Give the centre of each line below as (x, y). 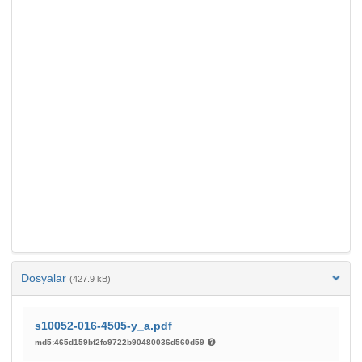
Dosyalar (45, 278)
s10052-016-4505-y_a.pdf (103, 326)
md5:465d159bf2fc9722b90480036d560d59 (121, 343)
